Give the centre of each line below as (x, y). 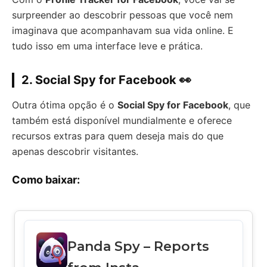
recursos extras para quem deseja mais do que (118, 136)
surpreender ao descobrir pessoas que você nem (122, 15)
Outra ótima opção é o (65, 105)
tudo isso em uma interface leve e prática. (107, 46)
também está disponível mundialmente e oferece (122, 120)
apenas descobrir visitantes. (75, 151)
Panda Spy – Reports (139, 246)
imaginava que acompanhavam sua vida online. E (123, 30)
